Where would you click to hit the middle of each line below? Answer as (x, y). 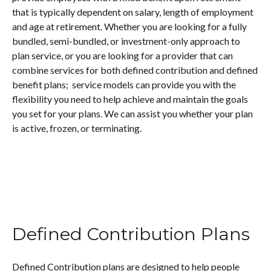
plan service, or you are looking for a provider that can (122, 55)
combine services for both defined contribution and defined (135, 70)
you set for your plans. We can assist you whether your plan (132, 113)
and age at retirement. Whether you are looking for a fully (129, 26)
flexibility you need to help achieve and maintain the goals (130, 99)
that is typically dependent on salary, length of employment (133, 12)
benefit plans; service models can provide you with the (124, 84)
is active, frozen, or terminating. (77, 128)
